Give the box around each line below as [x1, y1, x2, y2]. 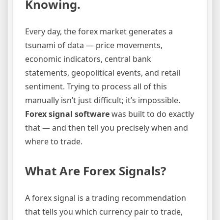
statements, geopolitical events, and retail [25, 67, 180, 78]
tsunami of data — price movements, [25, 39, 163, 51]
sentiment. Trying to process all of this [25, 81, 167, 92]
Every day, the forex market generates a [25, 26, 173, 37]
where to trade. [25, 136, 82, 147]
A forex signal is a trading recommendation [25, 192, 186, 203]
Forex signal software [25, 108, 110, 119]
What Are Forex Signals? [25, 162, 166, 179]
